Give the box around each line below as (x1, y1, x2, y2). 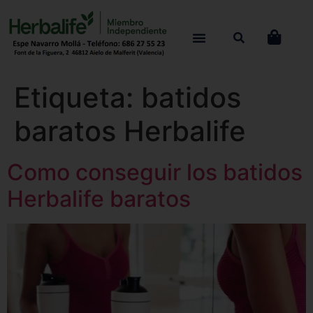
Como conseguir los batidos (7, 159, 303, 187)
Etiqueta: (14, 80, 141, 115)
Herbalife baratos (7, 185, 191, 213)
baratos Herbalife (14, 114, 246, 149)
